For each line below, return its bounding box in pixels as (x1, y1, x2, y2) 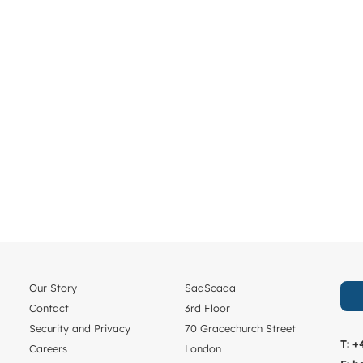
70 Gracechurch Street (184, 322, 296, 335)
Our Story (28, 281, 77, 295)
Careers (28, 342, 67, 356)
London (184, 342, 221, 356)
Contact (28, 301, 69, 315)
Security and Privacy (28, 322, 130, 335)
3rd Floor (184, 301, 230, 315)
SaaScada (184, 281, 236, 295)
